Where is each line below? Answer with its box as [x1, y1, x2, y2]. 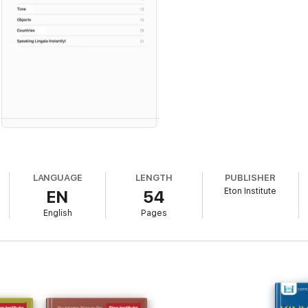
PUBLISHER [225, 173, 276, 183]
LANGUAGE [32, 173, 83, 183]
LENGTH [135, 173, 173, 183]
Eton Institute [224, 186, 277, 196]
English [43, 208, 72, 218]
